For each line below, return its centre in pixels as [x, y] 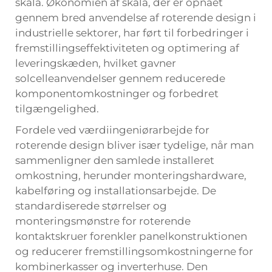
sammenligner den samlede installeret [115, 160]
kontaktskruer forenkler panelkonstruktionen [131, 236]
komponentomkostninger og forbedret [117, 93]
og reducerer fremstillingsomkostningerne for [134, 251]
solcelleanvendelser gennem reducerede [120, 78]
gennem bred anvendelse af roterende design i [136, 18]
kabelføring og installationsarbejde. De [116, 191]
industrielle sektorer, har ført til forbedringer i [132, 33]
